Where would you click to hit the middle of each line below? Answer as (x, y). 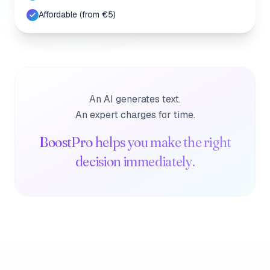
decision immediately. (135, 161)
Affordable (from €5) (77, 14)
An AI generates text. (135, 99)
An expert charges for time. (135, 115)
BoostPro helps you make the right (135, 142)
